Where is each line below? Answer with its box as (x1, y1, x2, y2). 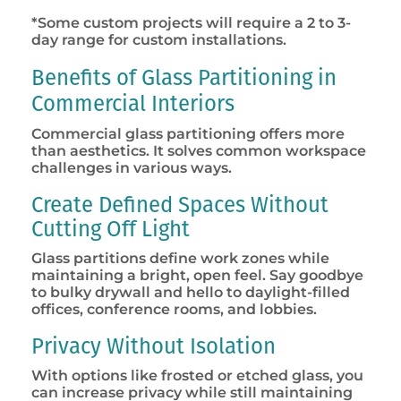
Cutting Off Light (31, 217, 190, 243)
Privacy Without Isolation (31, 334, 276, 360)
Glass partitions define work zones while (31, 250, 329, 268)
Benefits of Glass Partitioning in (31, 65, 337, 91)
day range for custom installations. (31, 31, 286, 49)
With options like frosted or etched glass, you (31, 367, 363, 385)
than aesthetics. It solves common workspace (31, 142, 366, 160)
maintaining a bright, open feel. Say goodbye (31, 267, 363, 285)
